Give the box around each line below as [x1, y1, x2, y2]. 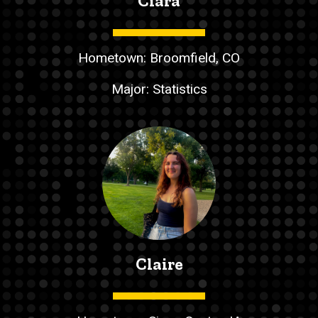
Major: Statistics [111, 81, 207, 98]
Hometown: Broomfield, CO [78, 49, 240, 66]
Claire [135, 253, 183, 275]
